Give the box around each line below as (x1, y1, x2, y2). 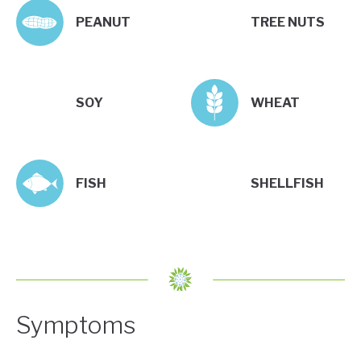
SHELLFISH (250, 175, 324, 191)
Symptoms (16, 310, 136, 340)
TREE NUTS (250, 14, 325, 30)
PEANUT (76, 14, 131, 30)
